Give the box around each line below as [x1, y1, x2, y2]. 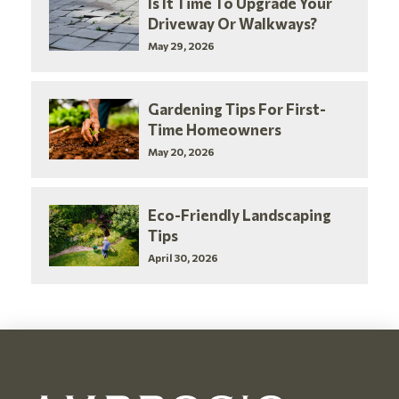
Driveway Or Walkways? [148, 14, 318, 33]
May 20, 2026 [148, 145, 216, 159]
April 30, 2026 [148, 251, 219, 265]
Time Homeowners [148, 120, 282, 139]
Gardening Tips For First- [148, 100, 327, 118]
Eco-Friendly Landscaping [148, 206, 332, 224]
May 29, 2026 [148, 39, 216, 53]
